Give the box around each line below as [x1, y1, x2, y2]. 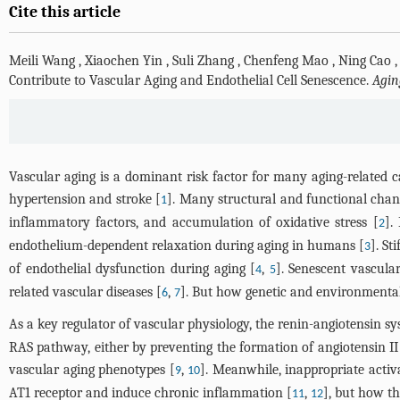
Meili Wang [9, 53, 75, 69]
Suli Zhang [172, 53, 234, 69]
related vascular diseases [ [9, 284, 162, 300]
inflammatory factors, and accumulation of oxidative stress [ [9, 214, 379, 230]
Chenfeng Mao [244, 53, 329, 69]
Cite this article [9, 3, 121, 21]
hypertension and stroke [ [9, 191, 162, 207]
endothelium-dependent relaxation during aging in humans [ [9, 237, 365, 254]
